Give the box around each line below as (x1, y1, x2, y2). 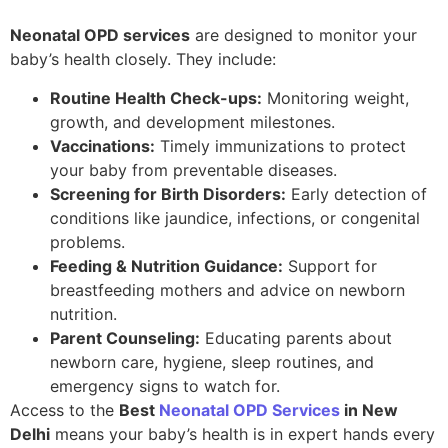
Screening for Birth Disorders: (50, 183, 286, 204)
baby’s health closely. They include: (10, 49, 276, 70)
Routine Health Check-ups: (50, 87, 262, 108)
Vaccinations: (50, 135, 155, 156)
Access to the (10, 399, 119, 420)
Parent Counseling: (50, 327, 200, 348)
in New (340, 399, 398, 420)
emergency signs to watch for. (50, 375, 280, 396)
